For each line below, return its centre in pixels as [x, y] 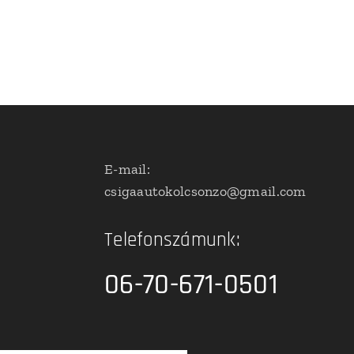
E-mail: [127, 169]
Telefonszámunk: [175, 240]
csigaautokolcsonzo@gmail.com [205, 191]
